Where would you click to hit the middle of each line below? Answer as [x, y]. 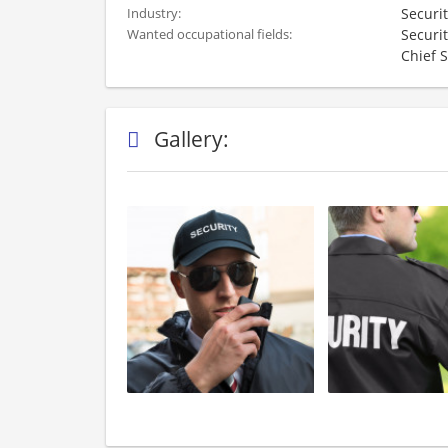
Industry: [155, 13]
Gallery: [194, 139]
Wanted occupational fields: [211, 34]
